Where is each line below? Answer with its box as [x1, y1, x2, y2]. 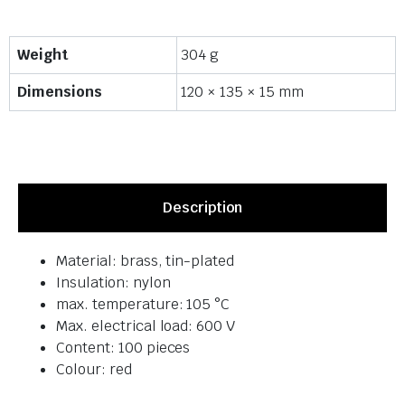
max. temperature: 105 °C [56, 294, 231, 314]
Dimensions [17, 81, 102, 101]
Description [163, 197, 242, 217]
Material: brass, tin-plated [56, 250, 235, 270]
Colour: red [56, 359, 132, 379]
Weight [17, 44, 68, 64]
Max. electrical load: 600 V [56, 316, 236, 335]
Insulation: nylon [56, 272, 171, 292]
